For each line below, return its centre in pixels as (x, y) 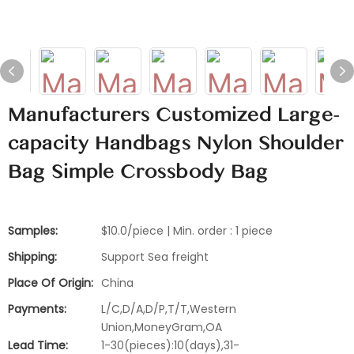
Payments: (37, 309)
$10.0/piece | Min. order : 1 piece (187, 231)
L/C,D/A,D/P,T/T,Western (169, 309)
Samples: (33, 231)
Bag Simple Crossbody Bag (138, 171)
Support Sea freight (155, 257)
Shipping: (32, 257)
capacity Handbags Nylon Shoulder (176, 143)
